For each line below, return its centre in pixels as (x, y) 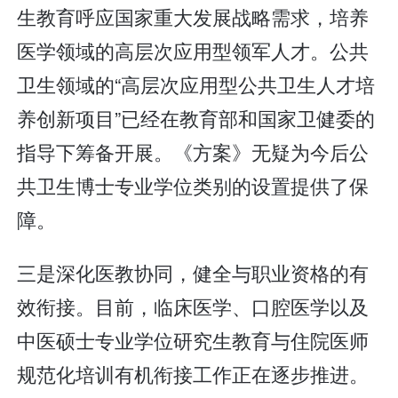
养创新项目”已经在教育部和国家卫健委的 (196, 118)
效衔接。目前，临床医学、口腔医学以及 (193, 306)
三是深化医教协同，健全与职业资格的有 (193, 272)
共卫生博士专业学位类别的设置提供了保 (193, 186)
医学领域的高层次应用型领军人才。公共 (193, 51)
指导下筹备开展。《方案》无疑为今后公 (193, 152)
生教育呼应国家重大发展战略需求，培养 (193, 17)
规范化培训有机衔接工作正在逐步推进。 (193, 373)
